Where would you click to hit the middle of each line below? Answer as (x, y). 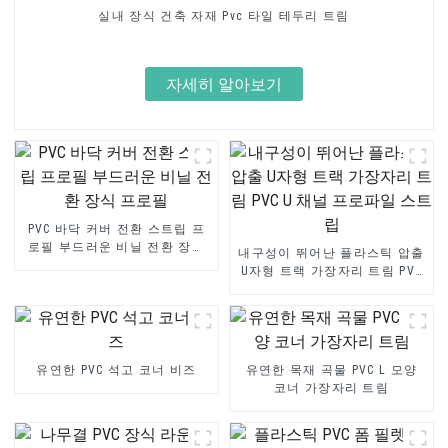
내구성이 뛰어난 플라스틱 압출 (331, 252)
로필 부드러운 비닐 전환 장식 (116, 246)
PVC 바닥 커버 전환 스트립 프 (116, 228)
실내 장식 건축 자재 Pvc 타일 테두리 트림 (224, 16)
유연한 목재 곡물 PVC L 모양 (331, 369)
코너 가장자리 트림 (331, 387)
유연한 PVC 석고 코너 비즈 (116, 369)
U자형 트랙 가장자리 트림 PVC (331, 270)
